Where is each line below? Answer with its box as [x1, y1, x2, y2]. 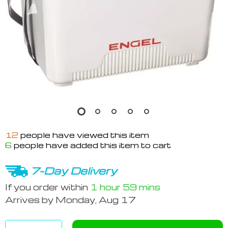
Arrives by [5, 194, 55, 206]
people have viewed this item [18, 130, 149, 140]
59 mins [123, 181, 160, 192]
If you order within [5, 181, 90, 192]
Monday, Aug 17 [55, 194, 136, 206]
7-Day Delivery [31, 164, 117, 177]
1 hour [90, 181, 121, 192]
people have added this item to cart [12, 140, 171, 150]
